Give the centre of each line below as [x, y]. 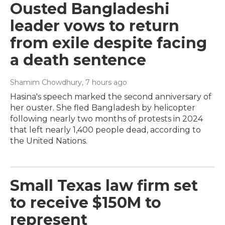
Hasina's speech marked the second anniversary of [111, 97]
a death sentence [78, 60]
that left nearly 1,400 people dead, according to [105, 130]
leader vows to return [95, 26]
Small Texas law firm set [104, 186]
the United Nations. [49, 141]
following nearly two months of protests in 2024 [106, 119]
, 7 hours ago [104, 83]
